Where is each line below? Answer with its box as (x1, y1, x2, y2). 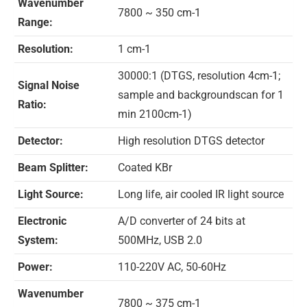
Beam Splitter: (18, 161, 88, 174)
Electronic (18, 214, 66, 228)
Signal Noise (18, 79, 79, 92)
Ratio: (18, 98, 47, 111)
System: (18, 234, 58, 247)
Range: (18, 16, 53, 29)
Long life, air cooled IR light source (118, 188, 284, 201)
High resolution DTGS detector (118, 134, 265, 147)
